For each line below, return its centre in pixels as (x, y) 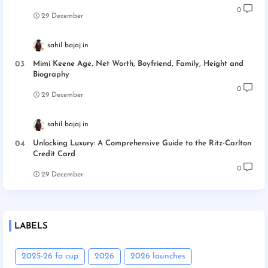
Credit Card (54, 154)
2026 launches (158, 256)
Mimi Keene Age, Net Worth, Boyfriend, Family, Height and (138, 64)
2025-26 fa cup (50, 256)
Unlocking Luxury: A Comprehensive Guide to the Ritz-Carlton (142, 143)
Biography (51, 75)
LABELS (31, 226)
